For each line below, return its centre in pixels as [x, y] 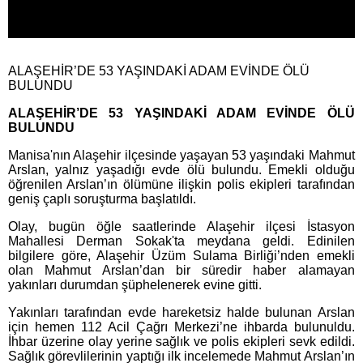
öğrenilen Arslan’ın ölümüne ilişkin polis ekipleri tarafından [181, 184]
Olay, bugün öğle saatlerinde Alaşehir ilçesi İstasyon [181, 226]
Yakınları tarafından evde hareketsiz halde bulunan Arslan [181, 312]
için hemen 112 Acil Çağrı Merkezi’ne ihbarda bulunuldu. [181, 327]
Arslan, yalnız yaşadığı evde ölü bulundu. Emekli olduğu [181, 169]
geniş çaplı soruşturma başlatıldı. [102, 199]
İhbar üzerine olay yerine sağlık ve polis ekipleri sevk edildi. [181, 341]
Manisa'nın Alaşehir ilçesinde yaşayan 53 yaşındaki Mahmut [181, 155]
